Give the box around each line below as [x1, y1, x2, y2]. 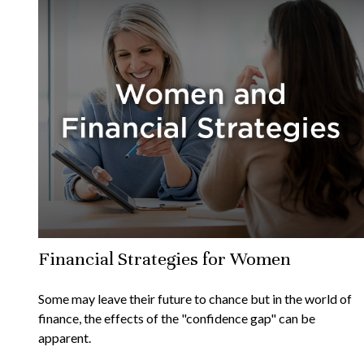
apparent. [37, 330, 91, 346]
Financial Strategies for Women [37, 248, 291, 271]
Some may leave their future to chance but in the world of [37, 291, 352, 307]
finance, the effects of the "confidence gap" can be [37, 310, 315, 327]
